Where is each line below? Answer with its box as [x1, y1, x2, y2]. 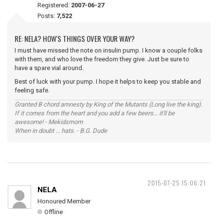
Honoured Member [37, 198, 91, 205]
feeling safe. [15, 87, 50, 94]
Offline [44, 208, 63, 216]
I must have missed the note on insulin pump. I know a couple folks [15, 47, 202, 54]
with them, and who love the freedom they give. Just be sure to [15, 55, 189, 63]
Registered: [37, 1, 71, 9]
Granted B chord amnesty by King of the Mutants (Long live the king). [15, 101, 202, 108]
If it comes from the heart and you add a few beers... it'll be [15, 109, 175, 117]
